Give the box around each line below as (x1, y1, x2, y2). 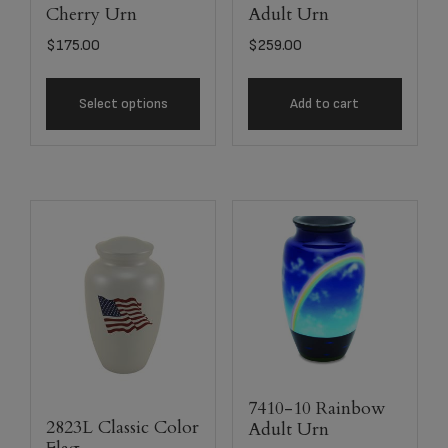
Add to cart (290, 95, 360, 113)
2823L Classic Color (46, 414, 199, 440)
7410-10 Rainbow (247, 395, 385, 421)
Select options (78, 95, 168, 113)
